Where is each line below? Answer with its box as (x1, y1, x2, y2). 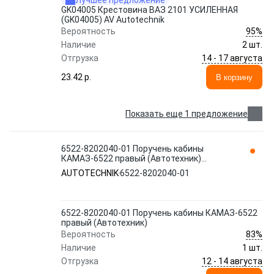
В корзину (216, 72, 253, 82)
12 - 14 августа (202, 256, 262, 266)
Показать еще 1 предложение (125, 109, 248, 119)
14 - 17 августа (202, 53, 262, 63)
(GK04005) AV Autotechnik (61, 15, 165, 24)
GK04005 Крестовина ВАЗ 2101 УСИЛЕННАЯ (61, 5, 238, 15)
